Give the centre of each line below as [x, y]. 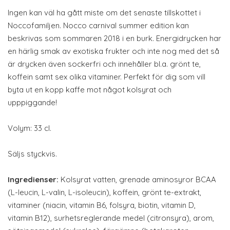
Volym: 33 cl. [30, 128]
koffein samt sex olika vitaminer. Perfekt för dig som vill [107, 77]
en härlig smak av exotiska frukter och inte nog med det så [113, 51]
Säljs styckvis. [32, 154]
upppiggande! [33, 102]
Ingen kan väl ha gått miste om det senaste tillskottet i [104, 13]
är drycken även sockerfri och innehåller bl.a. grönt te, [104, 64]
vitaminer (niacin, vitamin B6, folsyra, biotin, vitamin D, [102, 205]
